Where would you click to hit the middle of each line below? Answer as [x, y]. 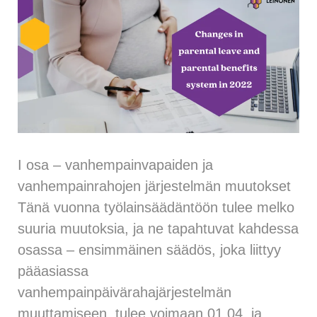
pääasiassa [53, 271]
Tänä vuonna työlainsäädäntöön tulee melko [156, 207]
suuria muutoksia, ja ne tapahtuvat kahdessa [158, 228]
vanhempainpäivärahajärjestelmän [125, 292]
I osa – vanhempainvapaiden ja [115, 165]
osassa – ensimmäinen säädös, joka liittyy [149, 249]
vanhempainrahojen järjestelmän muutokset [154, 186]
